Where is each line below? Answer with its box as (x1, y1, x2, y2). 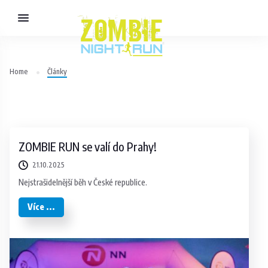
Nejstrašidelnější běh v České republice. (19, 176, 148, 187)
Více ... (28, 202, 56, 212)
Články (47, 66, 68, 76)
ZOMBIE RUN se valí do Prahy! (19, 139, 157, 154)
